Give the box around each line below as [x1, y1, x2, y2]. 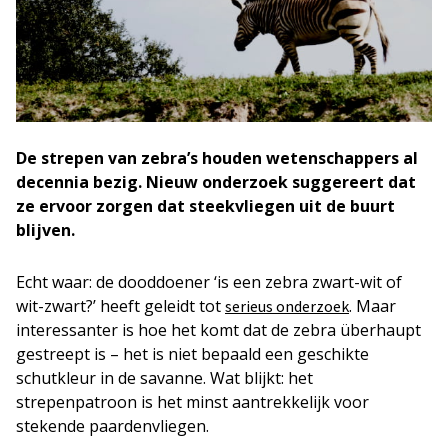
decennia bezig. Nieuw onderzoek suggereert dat [16, 171, 416, 193]
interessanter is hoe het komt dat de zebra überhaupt [16, 319, 421, 341]
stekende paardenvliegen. [16, 415, 209, 437]
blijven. [16, 219, 75, 241]
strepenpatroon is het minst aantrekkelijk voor [16, 391, 369, 413]
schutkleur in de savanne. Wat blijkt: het [16, 367, 313, 389]
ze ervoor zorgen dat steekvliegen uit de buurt [16, 195, 395, 217]
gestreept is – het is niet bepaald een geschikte [16, 343, 369, 365]
